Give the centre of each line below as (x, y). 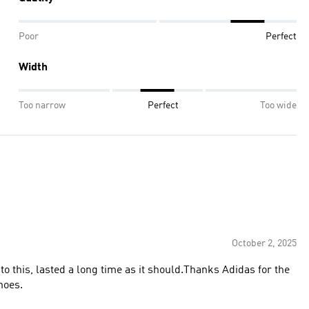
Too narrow (42, 106)
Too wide (278, 106)
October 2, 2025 (264, 243)
